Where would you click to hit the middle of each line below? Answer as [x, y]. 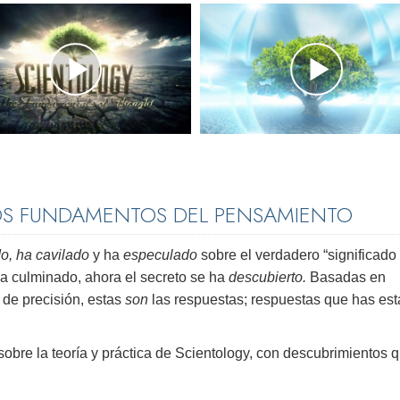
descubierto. [269, 278]
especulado [160, 255]
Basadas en [348, 278]
